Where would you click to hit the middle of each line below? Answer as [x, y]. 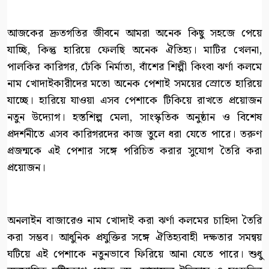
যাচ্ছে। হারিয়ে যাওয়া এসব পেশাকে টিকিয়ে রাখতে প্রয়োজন [134, 101]
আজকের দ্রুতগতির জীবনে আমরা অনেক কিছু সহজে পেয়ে [134, 34]
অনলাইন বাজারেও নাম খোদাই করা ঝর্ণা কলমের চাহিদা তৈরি [134, 221]
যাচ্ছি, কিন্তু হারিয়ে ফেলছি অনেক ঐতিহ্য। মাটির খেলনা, [134, 50]
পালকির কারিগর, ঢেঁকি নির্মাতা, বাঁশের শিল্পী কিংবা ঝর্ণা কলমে [134, 67]
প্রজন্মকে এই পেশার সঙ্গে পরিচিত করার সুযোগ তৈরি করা [134, 151]
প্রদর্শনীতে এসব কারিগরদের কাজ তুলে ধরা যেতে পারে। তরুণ [134, 134]
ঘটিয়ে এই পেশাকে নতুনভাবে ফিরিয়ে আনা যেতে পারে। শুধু [134, 255]
